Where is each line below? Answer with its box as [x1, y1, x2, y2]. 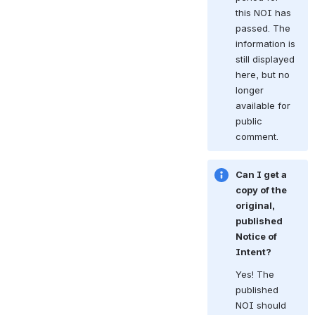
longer [236, 84, 264, 96]
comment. [236, 131, 279, 143]
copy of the [236, 184, 288, 196]
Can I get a [236, 169, 288, 181]
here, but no [236, 69, 290, 81]
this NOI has [236, 7, 292, 19]
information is [236, 38, 296, 50]
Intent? [236, 246, 272, 258]
